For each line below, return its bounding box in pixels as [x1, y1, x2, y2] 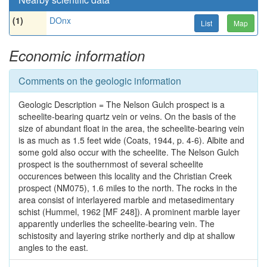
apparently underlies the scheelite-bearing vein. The [18, 218, 215, 229]
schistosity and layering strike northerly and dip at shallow [18, 229, 235, 241]
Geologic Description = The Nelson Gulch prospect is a [18, 98, 225, 110]
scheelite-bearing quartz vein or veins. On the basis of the [18, 110, 236, 122]
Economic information [9, 45, 145, 66]
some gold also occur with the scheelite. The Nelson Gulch [18, 146, 239, 158]
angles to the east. [18, 241, 88, 253]
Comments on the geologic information [18, 74, 181, 88]
